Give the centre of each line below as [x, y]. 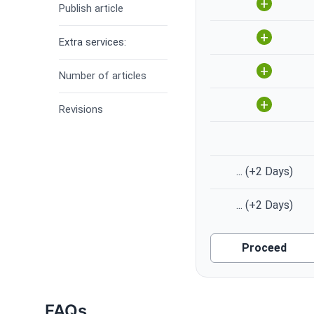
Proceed [265, 247]
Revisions [81, 110]
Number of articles [103, 76]
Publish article [91, 9]
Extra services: [93, 42]
